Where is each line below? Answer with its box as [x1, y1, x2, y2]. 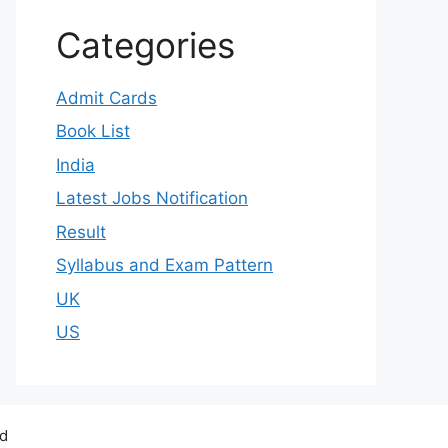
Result [56, 221, 106, 242]
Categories [56, 23, 235, 66]
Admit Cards [56, 87, 157, 108]
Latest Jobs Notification [56, 188, 248, 209]
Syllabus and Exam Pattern [56, 255, 273, 276]
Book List [56, 121, 130, 142]
